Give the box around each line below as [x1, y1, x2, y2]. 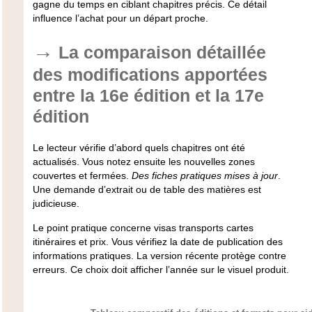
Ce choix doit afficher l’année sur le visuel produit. [67, 263, 289, 275]
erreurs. [32, 263, 68, 275]
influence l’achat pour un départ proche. [32, 13, 208, 24]
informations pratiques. [32, 249, 136, 261]
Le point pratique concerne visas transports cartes [32, 221, 253, 233]
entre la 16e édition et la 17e [32, 86, 264, 106]
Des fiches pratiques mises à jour [131, 170, 278, 182]
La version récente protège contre [136, 249, 286, 261]
